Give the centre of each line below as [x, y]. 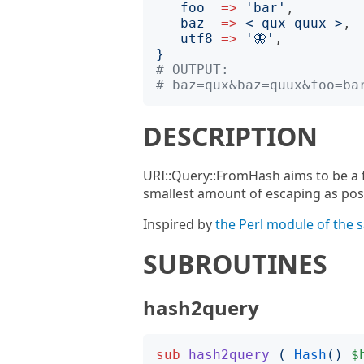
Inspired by [179, 224]
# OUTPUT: [193, 69]
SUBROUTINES [235, 264]
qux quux [294, 23]
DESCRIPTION [230, 136]
